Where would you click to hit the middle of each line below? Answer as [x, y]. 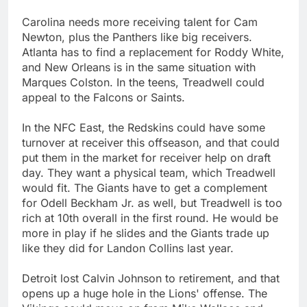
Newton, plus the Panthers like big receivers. [137, 37]
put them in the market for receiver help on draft [146, 157]
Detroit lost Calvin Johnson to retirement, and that [151, 278]
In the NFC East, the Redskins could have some [144, 127]
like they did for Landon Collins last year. [128, 248]
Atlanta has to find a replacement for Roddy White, [153, 52]
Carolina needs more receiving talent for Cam [140, 22]
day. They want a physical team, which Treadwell [149, 172]
